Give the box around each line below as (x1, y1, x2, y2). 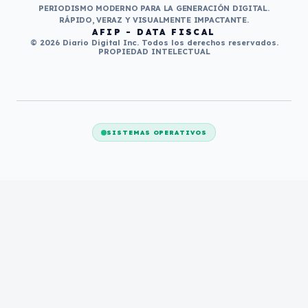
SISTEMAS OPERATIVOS (107, 129, 207, 136)
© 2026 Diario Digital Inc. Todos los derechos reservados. (30, 38, 278, 47)
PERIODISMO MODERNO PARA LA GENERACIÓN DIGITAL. (38, 3, 269, 13)
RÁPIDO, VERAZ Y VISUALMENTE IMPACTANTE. (59, 15, 249, 25)
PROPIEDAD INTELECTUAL (98, 47, 210, 56)
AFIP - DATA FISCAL (92, 27, 216, 37)
